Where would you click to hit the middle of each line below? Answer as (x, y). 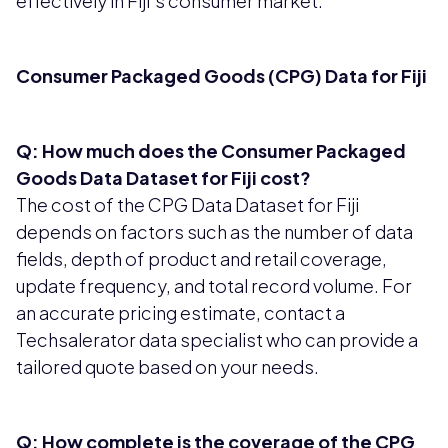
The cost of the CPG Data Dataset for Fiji (187, 205)
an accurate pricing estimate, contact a (180, 313)
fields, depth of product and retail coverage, (201, 259)
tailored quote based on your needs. (167, 367)
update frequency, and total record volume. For (214, 286)
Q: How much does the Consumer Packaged (211, 151)
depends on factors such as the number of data (214, 232)
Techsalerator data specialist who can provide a (217, 340)
